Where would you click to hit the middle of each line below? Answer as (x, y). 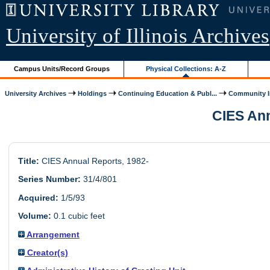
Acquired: (38, 197)
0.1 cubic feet (78, 216)
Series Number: (49, 179)
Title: (28, 161)
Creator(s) (46, 252)
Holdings (93, 93)
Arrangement (52, 234)
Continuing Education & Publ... (168, 93)
